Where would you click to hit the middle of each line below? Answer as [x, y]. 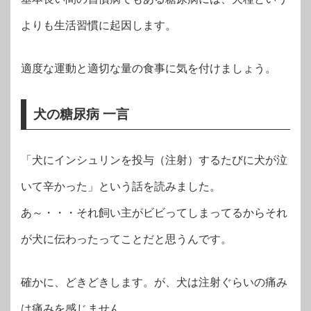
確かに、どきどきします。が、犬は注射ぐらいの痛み [154, 282]
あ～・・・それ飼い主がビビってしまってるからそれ [154, 212]
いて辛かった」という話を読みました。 [121, 186]
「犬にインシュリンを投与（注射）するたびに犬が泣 [154, 160]
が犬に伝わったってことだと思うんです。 [126, 239]
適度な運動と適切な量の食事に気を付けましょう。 [149, 68]
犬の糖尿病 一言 [81, 114]
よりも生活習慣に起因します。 [99, 25]
